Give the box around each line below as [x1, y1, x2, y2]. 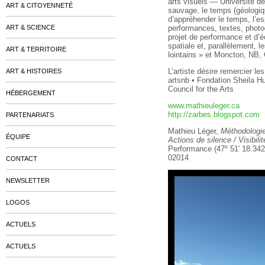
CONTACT [6, 155, 37, 162]
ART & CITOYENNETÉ [6, 2, 73, 9]
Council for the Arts [168, 85, 234, 93]
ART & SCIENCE [6, 24, 55, 31]
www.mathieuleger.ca [168, 101, 240, 110]
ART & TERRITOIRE [6, 46, 66, 53]
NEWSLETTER [6, 177, 50, 184]
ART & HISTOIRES [6, 67, 62, 75]
